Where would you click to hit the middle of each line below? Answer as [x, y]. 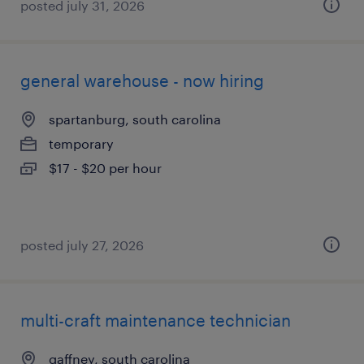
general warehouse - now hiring [142, 80]
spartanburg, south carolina [135, 119]
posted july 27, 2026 [82, 245]
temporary [81, 143]
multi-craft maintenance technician [156, 320]
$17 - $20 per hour [105, 168]
